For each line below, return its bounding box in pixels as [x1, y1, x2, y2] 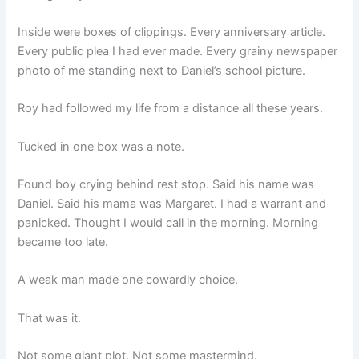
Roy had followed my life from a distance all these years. [18, 101, 324, 116]
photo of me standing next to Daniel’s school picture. [18, 63, 306, 78]
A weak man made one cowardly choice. [18, 272, 239, 288]
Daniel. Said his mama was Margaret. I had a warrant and [18, 196, 327, 212]
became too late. [18, 235, 109, 250]
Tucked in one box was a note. [18, 139, 185, 154]
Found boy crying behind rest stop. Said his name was [18, 177, 315, 192]
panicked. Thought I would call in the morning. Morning [18, 216, 319, 231]
